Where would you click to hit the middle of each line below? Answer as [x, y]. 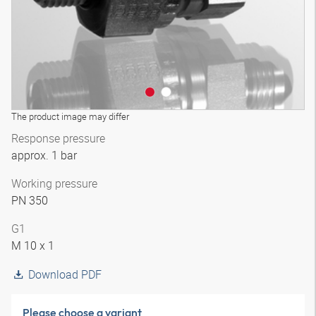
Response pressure [58, 138]
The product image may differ [70, 116]
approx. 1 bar [45, 155]
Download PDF [65, 274]
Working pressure [54, 183]
